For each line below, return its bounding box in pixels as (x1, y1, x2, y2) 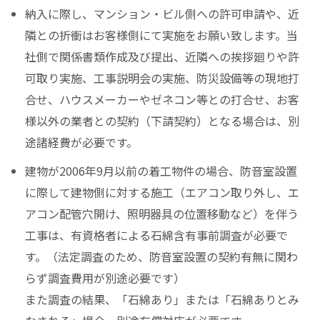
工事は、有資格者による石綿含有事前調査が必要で (25, 226, 289, 244)
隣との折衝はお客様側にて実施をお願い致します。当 (25, 26, 299, 44)
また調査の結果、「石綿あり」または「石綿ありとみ (25, 291, 300, 309)
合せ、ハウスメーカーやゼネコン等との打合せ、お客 (25, 91, 300, 109)
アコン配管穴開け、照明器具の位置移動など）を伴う (25, 205, 299, 223)
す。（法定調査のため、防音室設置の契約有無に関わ (25, 248, 299, 266)
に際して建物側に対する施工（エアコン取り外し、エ (25, 184, 300, 201)
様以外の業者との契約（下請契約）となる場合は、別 (25, 112, 300, 130)
